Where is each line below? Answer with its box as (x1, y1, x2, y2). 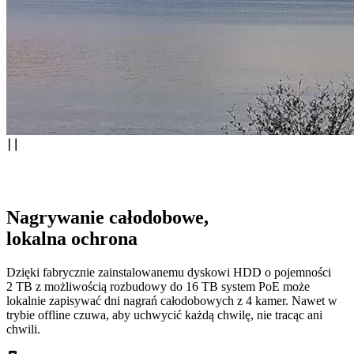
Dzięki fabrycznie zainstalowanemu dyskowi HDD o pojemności (6, 265, 331, 280)
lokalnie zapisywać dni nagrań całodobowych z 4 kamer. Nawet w (6, 294, 337, 308)
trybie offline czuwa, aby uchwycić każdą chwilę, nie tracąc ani (6, 308, 322, 322)
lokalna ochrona (6, 228, 137, 250)
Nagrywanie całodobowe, (6, 207, 209, 228)
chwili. (6, 322, 40, 337)
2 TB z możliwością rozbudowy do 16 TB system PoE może (6, 280, 310, 294)
